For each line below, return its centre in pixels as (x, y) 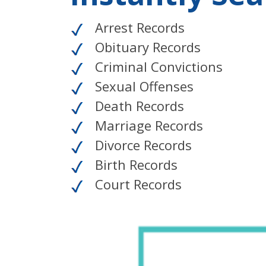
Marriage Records (147, 126)
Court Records (137, 184)
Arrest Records (138, 28)
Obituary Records (146, 47)
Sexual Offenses (142, 86)
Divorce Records (142, 145)
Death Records (138, 106)
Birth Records (134, 165)
